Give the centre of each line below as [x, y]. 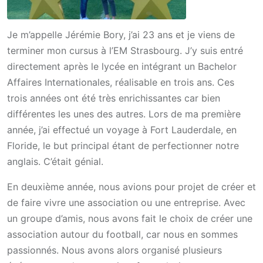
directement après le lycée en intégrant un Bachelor [122, 67]
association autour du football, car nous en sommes [122, 235]
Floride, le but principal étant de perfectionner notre [123, 146]
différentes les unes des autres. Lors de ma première [124, 114]
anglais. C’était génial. [55, 162]
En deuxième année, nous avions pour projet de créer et [131, 187]
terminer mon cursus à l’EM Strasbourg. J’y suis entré [125, 51]
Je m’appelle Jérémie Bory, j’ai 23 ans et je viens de [121, 35]
